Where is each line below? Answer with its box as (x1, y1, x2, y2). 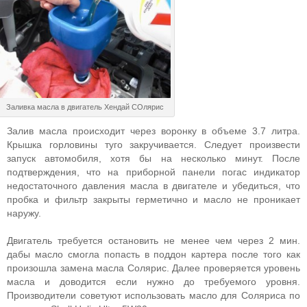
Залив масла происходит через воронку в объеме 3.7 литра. (7, 125, 300, 136)
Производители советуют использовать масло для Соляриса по (7, 290, 300, 301)
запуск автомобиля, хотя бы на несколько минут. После (7, 153, 300, 164)
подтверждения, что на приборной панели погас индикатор (7, 167, 300, 177)
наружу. (7, 208, 41, 219)
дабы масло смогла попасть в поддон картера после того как (7, 249, 300, 260)
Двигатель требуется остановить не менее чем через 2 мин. (7, 235, 300, 246)
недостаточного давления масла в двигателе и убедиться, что (7, 180, 300, 191)
